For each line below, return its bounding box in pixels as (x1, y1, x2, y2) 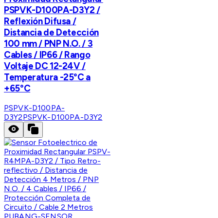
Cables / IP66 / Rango (4, 49, 91, 60)
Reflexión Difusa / (4, 15, 76, 27)
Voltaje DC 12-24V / (4, 60, 86, 72)
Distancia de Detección (4, 26, 99, 38)
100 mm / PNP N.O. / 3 (4, 37, 93, 49)
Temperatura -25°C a (4, 71, 91, 83)
